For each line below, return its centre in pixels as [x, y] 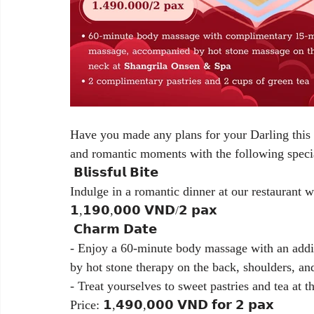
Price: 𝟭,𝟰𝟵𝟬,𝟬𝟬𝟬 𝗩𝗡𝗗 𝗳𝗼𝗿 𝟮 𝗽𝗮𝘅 [172, 305]
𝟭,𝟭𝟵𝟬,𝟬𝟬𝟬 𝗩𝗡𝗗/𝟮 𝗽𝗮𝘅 [144, 210]
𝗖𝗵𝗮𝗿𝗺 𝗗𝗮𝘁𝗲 [114, 229]
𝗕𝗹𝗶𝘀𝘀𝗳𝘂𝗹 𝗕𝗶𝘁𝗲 [114, 172]
